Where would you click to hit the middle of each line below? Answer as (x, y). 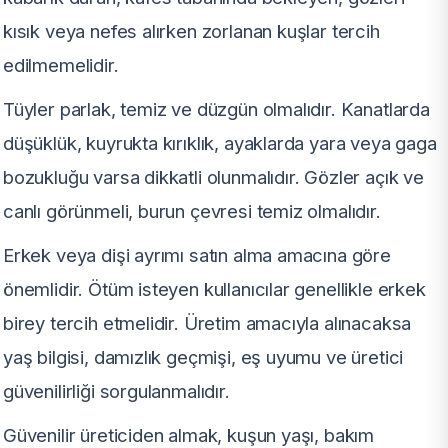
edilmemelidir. (61, 64)
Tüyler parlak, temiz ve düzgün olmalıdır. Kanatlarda (216, 108)
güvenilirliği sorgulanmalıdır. (116, 390)
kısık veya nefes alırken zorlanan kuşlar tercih (191, 30)
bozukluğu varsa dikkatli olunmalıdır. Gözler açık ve (213, 176)
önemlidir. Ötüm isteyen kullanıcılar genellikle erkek (214, 288)
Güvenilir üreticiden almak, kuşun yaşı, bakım (189, 434)
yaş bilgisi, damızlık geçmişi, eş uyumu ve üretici (203, 356)
